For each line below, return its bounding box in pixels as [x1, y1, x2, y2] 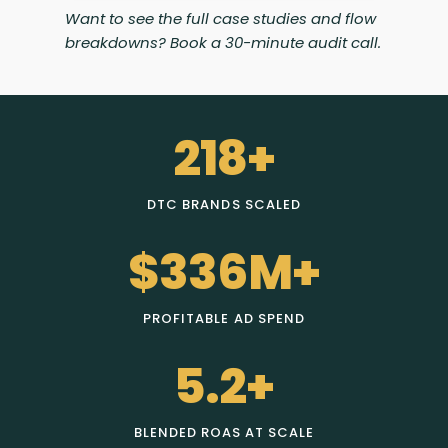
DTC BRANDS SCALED [147, 195, 301, 215]
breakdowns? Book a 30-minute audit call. [64, 32, 381, 54]
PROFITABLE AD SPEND [143, 309, 305, 329]
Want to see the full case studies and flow [64, 8, 376, 30]
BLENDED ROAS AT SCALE [133, 423, 315, 443]
